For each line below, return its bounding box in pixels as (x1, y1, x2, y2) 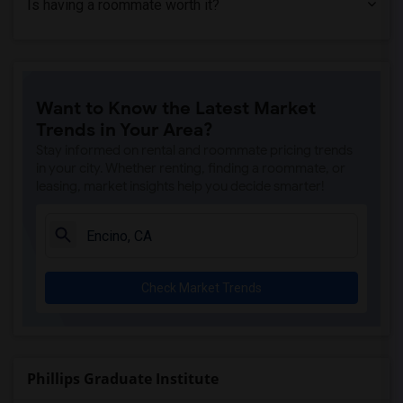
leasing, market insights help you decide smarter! (36, 178, 325, 194)
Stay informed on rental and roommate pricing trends (36, 142, 353, 158)
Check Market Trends (141, 281, 262, 295)
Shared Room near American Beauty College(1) (27, 5, 270, 19)
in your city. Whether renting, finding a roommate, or (36, 160, 345, 176)
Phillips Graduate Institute (27, 369, 219, 389)
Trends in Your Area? (36, 119, 213, 141)
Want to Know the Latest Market (36, 97, 316, 120)
